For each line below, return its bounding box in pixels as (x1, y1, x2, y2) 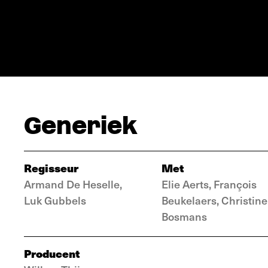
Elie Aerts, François (162, 176, 257, 191)
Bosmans (162, 209, 207, 224)
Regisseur (24, 160, 78, 176)
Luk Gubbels (24, 193, 86, 208)
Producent (24, 245, 80, 261)
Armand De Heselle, (24, 176, 122, 191)
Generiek (24, 112, 138, 139)
